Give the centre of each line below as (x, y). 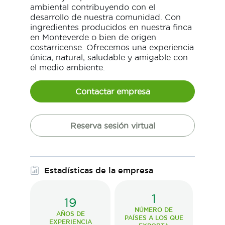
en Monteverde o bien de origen (93, 37)
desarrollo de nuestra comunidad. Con (105, 17)
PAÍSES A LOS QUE (154, 217)
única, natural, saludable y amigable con (109, 57)
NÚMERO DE (154, 209)
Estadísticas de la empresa (99, 170)
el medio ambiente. (68, 67)
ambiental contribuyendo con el (93, 7)
